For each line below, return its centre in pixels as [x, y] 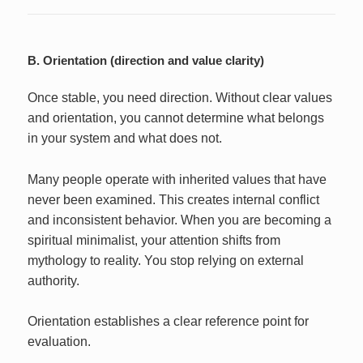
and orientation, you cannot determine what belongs [176, 118]
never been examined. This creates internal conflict [174, 199]
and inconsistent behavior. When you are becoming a [180, 220]
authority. [54, 280]
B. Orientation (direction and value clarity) [146, 61]
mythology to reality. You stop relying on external [166, 260]
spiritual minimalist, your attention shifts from [154, 240]
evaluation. [60, 342]
